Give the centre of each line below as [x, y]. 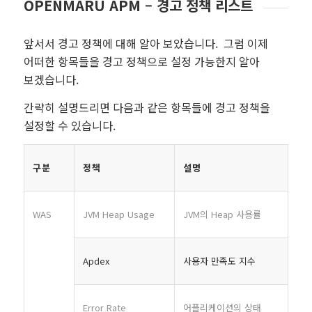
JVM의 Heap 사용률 [222, 214]
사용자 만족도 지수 [219, 260]
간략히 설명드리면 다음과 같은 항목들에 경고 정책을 [147, 107]
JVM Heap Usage [118, 214]
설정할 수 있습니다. [69, 125]
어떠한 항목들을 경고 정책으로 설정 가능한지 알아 [141, 62]
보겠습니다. [51, 80]
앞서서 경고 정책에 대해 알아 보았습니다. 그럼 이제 [146, 44]
